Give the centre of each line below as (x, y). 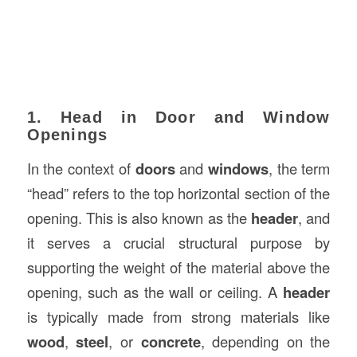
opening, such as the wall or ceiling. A (155, 291)
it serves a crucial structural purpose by (178, 242)
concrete (171, 341)
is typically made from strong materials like (178, 316)
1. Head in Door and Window (178, 118)
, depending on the (265, 341)
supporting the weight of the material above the (178, 267)
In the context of (81, 168)
